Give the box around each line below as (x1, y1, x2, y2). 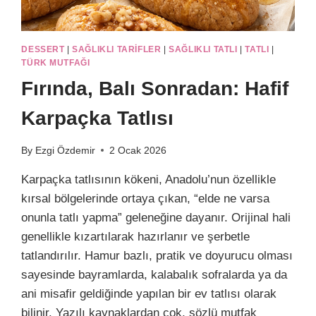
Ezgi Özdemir (35, 145, 95, 156)
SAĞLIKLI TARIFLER (72, 44, 162, 54)
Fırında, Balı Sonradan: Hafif (21, 77, 289, 99)
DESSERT (21, 44, 65, 54)
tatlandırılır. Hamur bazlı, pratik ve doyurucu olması (21, 248, 293, 262)
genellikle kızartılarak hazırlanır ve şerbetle (21, 229, 250, 243)
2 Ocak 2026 (109, 145, 166, 156)
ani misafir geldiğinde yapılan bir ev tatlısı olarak (21, 286, 277, 300)
